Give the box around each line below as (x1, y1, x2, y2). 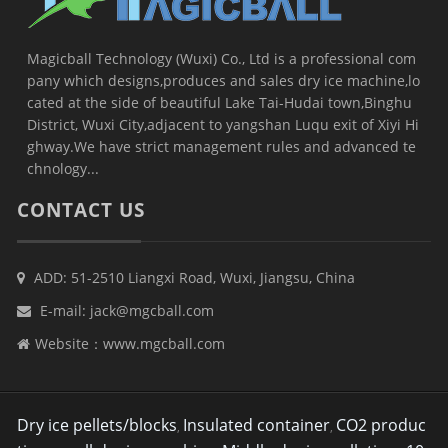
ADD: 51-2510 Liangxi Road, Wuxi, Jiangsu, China (30, 267, 356, 287)
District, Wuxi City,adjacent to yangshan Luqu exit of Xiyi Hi (27, 114, 420, 134)
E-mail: (36, 300, 91, 320)
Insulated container (183, 413, 331, 436)
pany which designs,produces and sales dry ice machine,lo (27, 70, 421, 90)
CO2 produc (336, 413, 427, 436)
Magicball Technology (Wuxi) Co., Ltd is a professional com (27, 48, 417, 68)
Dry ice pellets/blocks (17, 413, 178, 436)
